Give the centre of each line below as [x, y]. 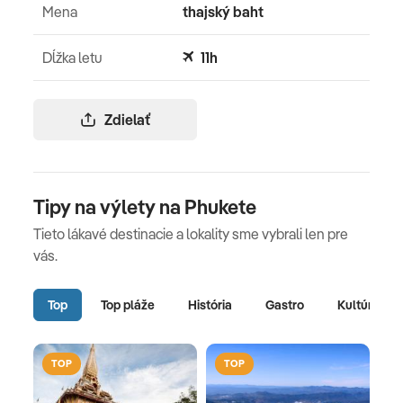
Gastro [285, 304]
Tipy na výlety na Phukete [145, 207]
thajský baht [223, 12]
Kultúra [358, 304]
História [210, 304]
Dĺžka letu [72, 58]
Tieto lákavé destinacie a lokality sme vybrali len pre [191, 234]
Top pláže [128, 304]
